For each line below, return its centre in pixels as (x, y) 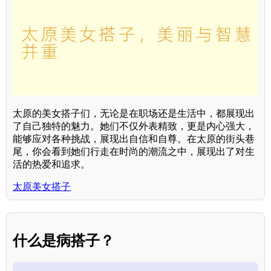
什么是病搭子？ (64, 240)
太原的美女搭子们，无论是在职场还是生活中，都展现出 (134, 113)
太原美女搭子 (42, 186)
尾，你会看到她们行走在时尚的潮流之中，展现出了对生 (134, 151)
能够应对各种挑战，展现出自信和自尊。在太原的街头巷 (134, 139)
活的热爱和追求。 (51, 164)
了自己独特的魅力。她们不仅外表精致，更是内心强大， (134, 126)
